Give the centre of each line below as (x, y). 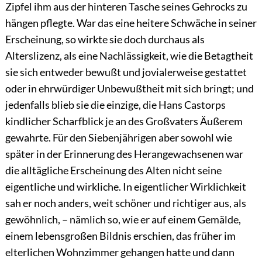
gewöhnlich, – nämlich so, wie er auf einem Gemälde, (123, 220)
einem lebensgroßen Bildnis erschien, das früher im (120, 236)
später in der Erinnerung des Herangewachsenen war (124, 154)
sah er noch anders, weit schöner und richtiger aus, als (125, 203)
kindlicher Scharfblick (55, 121)
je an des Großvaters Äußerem (174, 121)
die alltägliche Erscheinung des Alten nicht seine (113, 170)
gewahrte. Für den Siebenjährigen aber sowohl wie (118, 138)
